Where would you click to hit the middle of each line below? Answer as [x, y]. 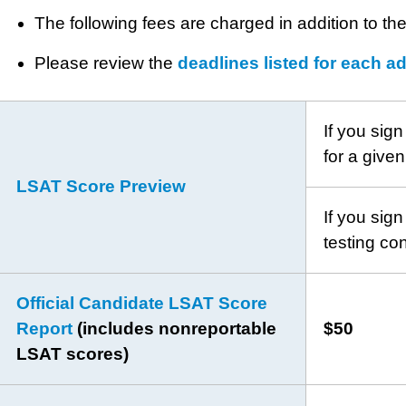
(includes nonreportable [177, 329]
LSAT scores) [73, 354]
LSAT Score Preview [101, 187]
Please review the [106, 63]
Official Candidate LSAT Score [142, 304]
